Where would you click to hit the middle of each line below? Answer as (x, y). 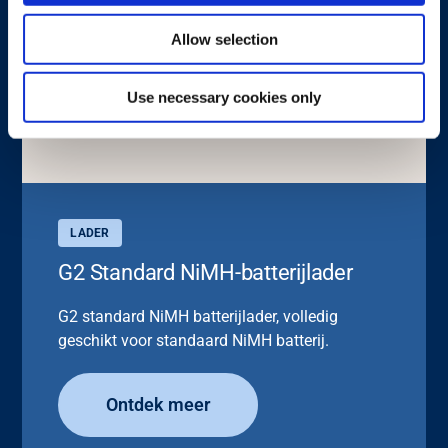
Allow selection (224, 39)
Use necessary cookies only (224, 97)
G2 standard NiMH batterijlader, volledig (198, 316)
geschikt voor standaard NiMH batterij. (194, 340)
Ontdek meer (158, 404)
